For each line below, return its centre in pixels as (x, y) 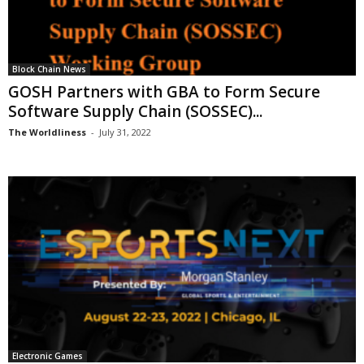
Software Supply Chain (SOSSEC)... (135, 112)
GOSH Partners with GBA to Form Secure (164, 92)
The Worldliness (47, 132)
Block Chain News (49, 69)
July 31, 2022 (125, 132)
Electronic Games (48, 355)
